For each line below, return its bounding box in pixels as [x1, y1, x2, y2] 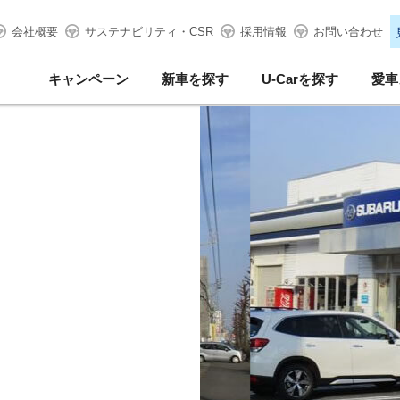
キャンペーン [48, 71, 129, 87]
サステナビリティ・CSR [84, 25, 213, 38]
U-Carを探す [262, 71, 338, 87]
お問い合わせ [312, 25, 383, 38]
